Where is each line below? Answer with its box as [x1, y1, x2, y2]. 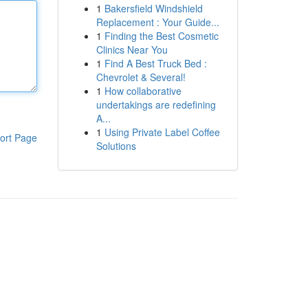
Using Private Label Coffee [104, 125, 220, 139]
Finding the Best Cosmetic [104, 29, 219, 43]
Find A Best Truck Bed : [104, 56, 207, 70]
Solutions [96, 139, 136, 153]
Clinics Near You [96, 43, 168, 56]
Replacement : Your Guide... [96, 15, 219, 29]
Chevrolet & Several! [96, 70, 186, 84]
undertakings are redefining [96, 98, 216, 111]
